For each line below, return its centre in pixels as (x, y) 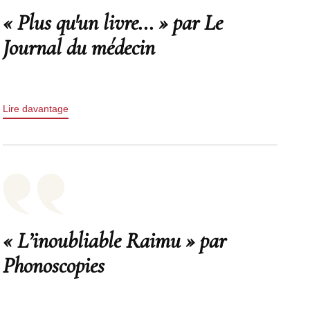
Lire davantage (36, 109)
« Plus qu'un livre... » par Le (113, 22)
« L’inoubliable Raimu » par (115, 240)
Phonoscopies (54, 265)
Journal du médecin (79, 47)
